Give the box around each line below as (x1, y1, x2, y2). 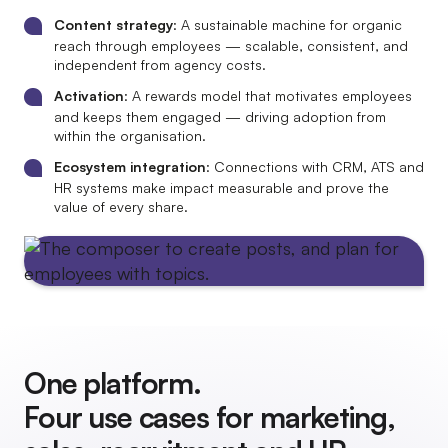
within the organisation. (54, 127, 206, 144)
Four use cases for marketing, (24, 399, 395, 435)
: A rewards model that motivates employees (124, 87, 412, 104)
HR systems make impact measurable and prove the (54, 179, 389, 196)
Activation (54, 87, 124, 104)
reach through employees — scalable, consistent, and (54, 37, 408, 54)
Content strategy (54, 16, 173, 33)
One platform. (24, 365, 201, 401)
